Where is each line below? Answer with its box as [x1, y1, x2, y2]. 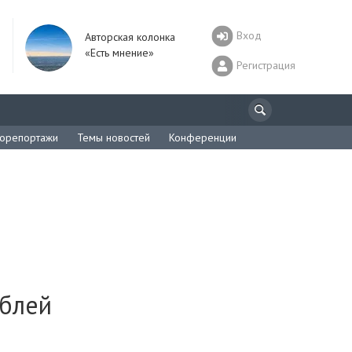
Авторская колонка [85, 30, 175, 44]
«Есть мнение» [85, 46, 154, 60]
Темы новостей [77, 130, 150, 145]
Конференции [169, 130, 236, 145]
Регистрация [236, 57, 295, 72]
